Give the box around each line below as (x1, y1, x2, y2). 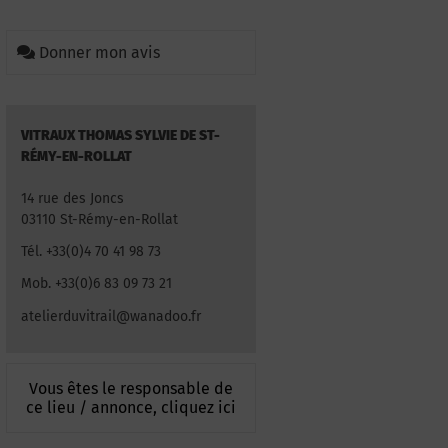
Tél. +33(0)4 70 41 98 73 (21, 243, 161, 261)
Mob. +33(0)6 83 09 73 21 (21, 275, 172, 293)
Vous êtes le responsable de (29, 378, 233, 398)
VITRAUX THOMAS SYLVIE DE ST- (21, 127, 220, 144)
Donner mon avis (39, 43, 160, 62)
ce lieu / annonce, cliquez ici (26, 397, 236, 417)
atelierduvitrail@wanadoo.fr (21, 307, 201, 325)
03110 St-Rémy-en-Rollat (21, 211, 178, 228)
